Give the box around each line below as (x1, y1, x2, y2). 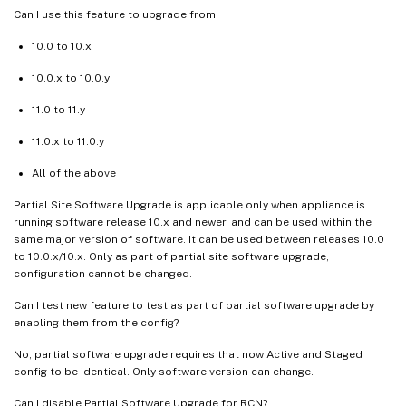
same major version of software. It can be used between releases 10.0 (14, 233, 384, 246)
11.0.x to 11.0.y (32, 135, 104, 149)
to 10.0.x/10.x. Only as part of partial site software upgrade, (14, 250, 329, 264)
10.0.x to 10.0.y (32, 72, 110, 85)
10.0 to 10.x (32, 40, 92, 53)
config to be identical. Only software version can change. (14, 365, 314, 379)
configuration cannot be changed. (14, 267, 192, 281)
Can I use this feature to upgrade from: (14, 8, 218, 22)
